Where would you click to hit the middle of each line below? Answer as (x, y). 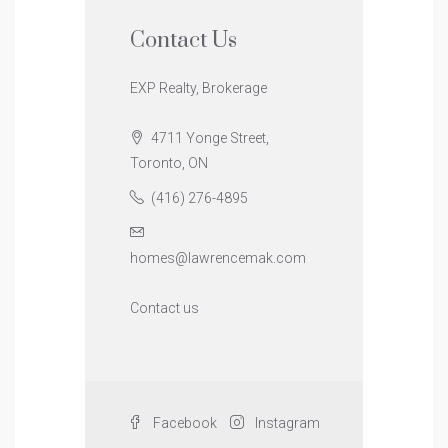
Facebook (183, 422)
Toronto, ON (169, 162)
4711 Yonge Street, (208, 137)
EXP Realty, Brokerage (198, 87)
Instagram (286, 422)
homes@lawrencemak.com (218, 257)
